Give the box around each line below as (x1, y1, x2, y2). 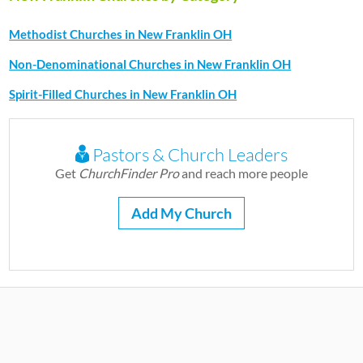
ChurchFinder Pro (79, 165, 179, 181)
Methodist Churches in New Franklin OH (9, 27, 233, 41)
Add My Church (131, 204, 232, 222)
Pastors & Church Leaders (89, 143, 288, 165)
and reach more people (179, 165, 308, 181)
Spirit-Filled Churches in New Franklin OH (9, 87, 237, 101)
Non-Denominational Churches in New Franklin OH (9, 57, 292, 71)
